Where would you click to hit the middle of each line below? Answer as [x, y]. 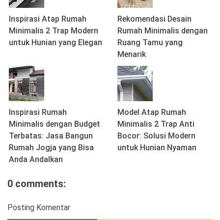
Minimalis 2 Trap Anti [156, 124]
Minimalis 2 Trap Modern [54, 31]
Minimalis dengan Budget [55, 124]
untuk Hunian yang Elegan [55, 43]
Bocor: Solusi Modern [156, 136]
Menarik [132, 55]
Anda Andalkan [36, 160]
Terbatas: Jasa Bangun [51, 136]
